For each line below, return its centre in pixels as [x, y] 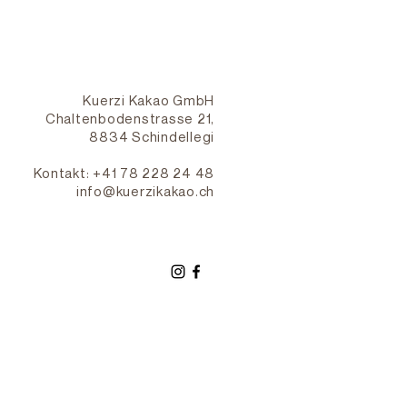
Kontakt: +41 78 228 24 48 [124, 173]
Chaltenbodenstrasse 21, [129, 119]
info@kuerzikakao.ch [145, 191]
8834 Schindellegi [152, 137]
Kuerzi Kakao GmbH [149, 100]
